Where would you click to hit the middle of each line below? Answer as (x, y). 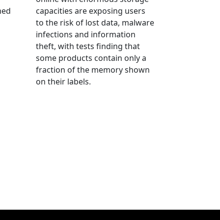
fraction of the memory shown (93, 69)
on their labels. (63, 81)
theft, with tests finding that (88, 46)
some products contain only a (91, 58)
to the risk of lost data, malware (95, 22)
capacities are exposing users (91, 11)
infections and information (86, 34)
